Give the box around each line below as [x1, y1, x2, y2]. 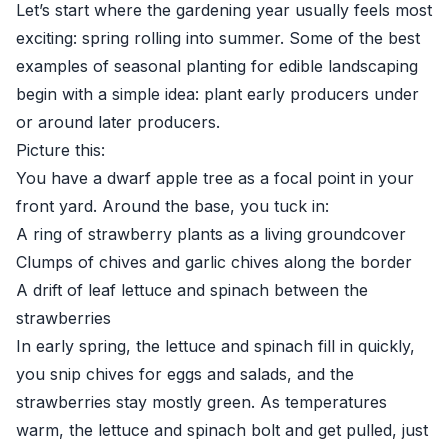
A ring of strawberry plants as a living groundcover [16, 224, 406, 244]
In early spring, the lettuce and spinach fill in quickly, [16, 336, 415, 356]
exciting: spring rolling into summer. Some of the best [16, 28, 420, 48]
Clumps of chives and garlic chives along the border [16, 252, 412, 272]
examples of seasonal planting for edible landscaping [16, 56, 418, 76]
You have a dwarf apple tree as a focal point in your [16, 168, 414, 188]
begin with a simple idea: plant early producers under [16, 84, 419, 104]
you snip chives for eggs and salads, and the [16, 364, 354, 384]
